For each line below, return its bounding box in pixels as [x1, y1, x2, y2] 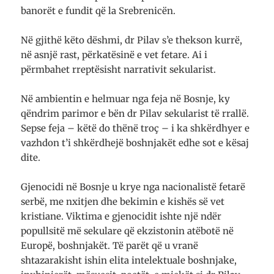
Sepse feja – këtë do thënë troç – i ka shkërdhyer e [21, 122, 250, 134]
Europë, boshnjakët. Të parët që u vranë [21, 239, 199, 251]
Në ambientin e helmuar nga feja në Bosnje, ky [21, 92, 231, 105]
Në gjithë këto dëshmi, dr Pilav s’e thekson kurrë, [21, 34, 243, 46]
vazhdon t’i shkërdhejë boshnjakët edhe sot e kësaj [21, 136, 250, 149]
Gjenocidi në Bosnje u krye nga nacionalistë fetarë [21, 180, 246, 193]
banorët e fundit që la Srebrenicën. [21, 4, 176, 17]
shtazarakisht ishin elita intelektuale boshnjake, [21, 254, 237, 266]
